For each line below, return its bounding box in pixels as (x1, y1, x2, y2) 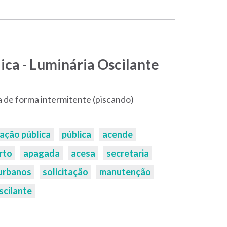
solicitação (42, 166, 88, 177)
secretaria (106, 147, 149, 159)
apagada (23, 147, 60, 159)
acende (102, 129, 133, 140)
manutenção (99, 166, 151, 177)
